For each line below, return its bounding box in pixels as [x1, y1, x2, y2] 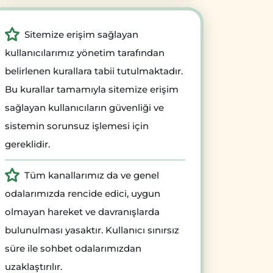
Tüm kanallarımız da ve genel [24, 169, 159, 182]
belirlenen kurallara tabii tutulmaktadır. [5, 65, 183, 77]
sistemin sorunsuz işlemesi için [5, 120, 149, 132]
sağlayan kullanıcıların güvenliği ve [5, 102, 164, 114]
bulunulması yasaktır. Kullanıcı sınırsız [5, 224, 179, 236]
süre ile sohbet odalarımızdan [5, 243, 141, 255]
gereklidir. [5, 138, 50, 151]
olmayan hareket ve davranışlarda [5, 206, 160, 218]
